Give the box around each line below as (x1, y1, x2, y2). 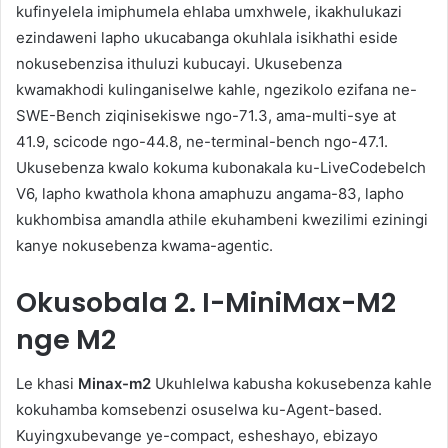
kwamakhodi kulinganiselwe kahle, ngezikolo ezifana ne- (16, 79, 417, 99)
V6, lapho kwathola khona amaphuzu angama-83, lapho (16, 183, 404, 203)
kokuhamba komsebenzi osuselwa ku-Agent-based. (16, 400, 382, 420)
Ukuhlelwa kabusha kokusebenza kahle (151, 374, 432, 394)
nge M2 (16, 320, 116, 358)
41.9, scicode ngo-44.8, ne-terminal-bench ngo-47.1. (16, 131, 388, 151)
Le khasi (16, 374, 78, 394)
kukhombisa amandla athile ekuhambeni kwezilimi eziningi (16, 209, 428, 229)
